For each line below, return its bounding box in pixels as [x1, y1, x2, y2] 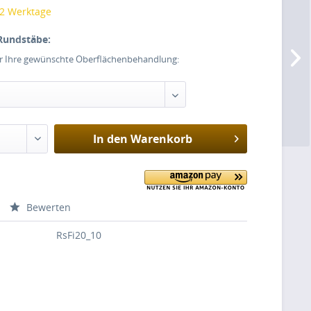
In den [92, 131, 128, 146]
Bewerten [24, 200, 72, 214]
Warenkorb [130, 131, 192, 146]
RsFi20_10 [56, 228, 102, 242]
